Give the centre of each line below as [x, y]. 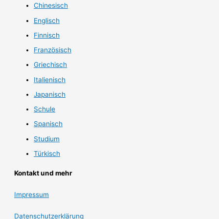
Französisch [53, 50]
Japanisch [50, 94]
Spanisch [48, 124]
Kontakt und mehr [44, 173]
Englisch [47, 20]
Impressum [32, 194]
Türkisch [47, 153]
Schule [45, 109]
